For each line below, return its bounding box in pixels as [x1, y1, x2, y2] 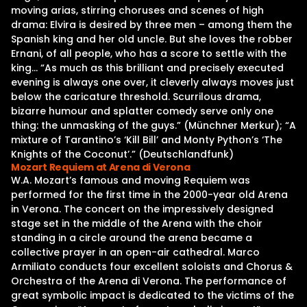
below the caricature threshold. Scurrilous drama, [11, 90, 261, 103]
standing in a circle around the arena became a [11, 231, 252, 245]
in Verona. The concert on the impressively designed [11, 202, 273, 216]
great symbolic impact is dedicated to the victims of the [11, 288, 294, 302]
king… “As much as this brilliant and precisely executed [11, 61, 284, 75]
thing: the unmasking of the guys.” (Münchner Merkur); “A [11, 119, 296, 132]
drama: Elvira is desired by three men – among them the [11, 18, 292, 32]
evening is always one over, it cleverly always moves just [11, 75, 294, 89]
